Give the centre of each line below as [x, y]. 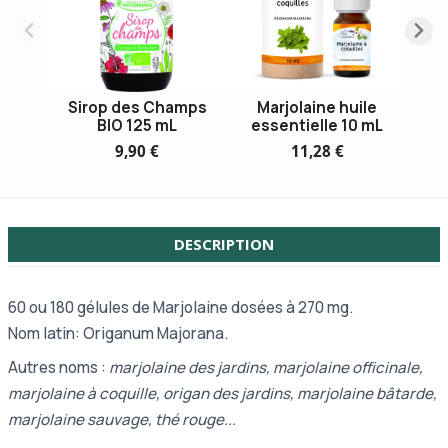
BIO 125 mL [137, 126]
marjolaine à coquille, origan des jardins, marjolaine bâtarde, [222, 393]
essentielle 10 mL [317, 126]
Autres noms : [58, 367]
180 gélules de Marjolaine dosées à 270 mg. [201, 307]
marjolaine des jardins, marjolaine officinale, [266, 367]
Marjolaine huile [317, 108]
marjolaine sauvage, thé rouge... [122, 419]
